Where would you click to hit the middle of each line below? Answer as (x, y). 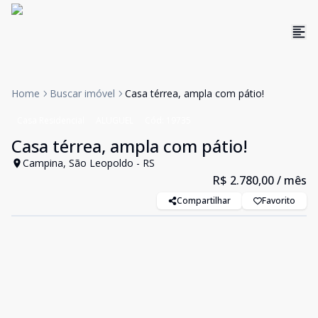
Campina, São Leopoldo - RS (89, 163)
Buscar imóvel (82, 93)
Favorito (279, 201)
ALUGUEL (115, 120)
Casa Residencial (51, 120)
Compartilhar (204, 201)
